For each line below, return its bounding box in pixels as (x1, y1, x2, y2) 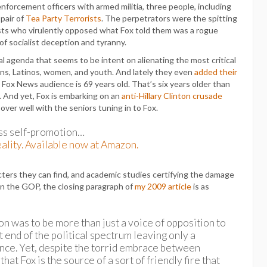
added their (194, 67, 237, 77)
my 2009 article (135, 181, 191, 192)
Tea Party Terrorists (26, 13, 101, 24)
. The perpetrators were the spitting (101, 13, 237, 24)
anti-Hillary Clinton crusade (122, 91, 222, 101)
